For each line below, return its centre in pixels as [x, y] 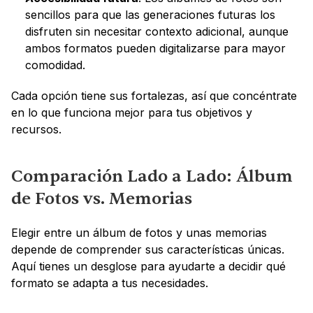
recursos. [36, 129]
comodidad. [55, 65]
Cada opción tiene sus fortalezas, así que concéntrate [154, 95]
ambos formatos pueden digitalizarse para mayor [155, 48]
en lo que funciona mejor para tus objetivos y [132, 112]
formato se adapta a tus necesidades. [110, 283]
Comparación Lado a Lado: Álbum [152, 176]
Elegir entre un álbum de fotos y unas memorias [139, 232]
